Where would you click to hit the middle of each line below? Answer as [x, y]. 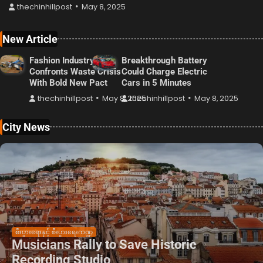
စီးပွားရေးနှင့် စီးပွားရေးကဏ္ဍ [54, 232]
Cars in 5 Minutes [157, 82]
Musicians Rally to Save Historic [104, 244]
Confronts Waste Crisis [75, 71]
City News [26, 127]
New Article [30, 39]
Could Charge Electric [165, 71]
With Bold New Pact [68, 82]
